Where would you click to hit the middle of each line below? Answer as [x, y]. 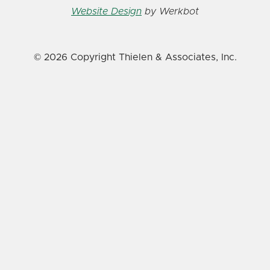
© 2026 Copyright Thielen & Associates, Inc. [135, 57]
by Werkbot [170, 11]
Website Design [106, 11]
